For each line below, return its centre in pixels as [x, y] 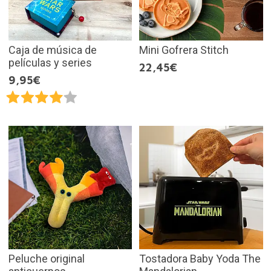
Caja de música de [52, 50]
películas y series [50, 62]
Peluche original [46, 259]
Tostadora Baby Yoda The [200, 259]
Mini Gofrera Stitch [184, 50]
